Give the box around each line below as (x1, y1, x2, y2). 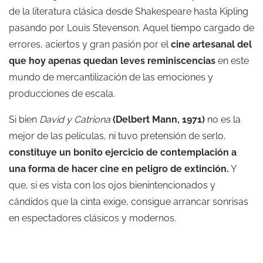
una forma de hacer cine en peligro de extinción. (9, 163, 229, 175)
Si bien (9, 114, 39, 126)
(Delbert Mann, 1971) (113, 114, 205, 126)
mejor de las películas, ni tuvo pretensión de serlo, (9, 130, 226, 142)
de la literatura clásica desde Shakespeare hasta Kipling (9, 6, 248, 18)
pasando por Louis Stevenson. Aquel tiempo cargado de (9, 22, 254, 34)
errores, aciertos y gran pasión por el (9, 39, 171, 50)
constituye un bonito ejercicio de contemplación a (9, 147, 237, 159)
